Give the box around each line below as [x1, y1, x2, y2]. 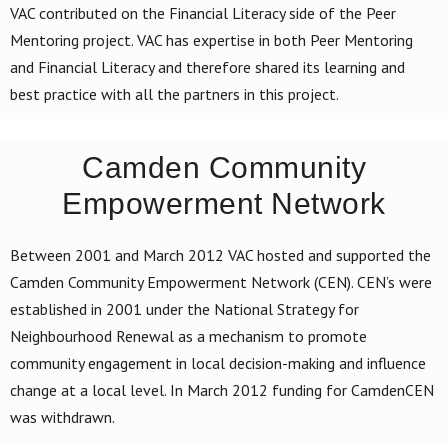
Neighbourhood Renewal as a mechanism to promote [10, 325, 367, 346]
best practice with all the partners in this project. [10, 83, 339, 104]
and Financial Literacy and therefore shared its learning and [10, 56, 405, 77]
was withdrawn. [10, 406, 115, 427]
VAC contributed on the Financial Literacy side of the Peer [10, 2, 396, 23]
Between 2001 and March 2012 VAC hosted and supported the [10, 244, 431, 265]
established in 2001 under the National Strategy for [10, 298, 359, 319]
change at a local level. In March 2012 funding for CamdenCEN [10, 379, 434, 400]
